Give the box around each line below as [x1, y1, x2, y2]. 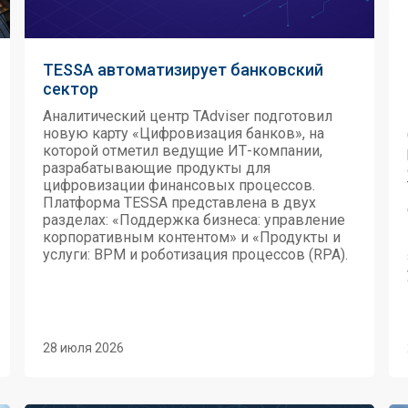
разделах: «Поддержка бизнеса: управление [43, 211, 345, 229]
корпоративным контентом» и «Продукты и [43, 229, 341, 246]
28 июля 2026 [43, 341, 124, 355]
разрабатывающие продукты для [43, 159, 270, 177]
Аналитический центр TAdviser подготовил [43, 107, 332, 125]
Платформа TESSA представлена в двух [43, 194, 316, 211]
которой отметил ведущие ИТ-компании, [43, 142, 322, 159]
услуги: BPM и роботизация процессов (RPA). [43, 246, 348, 263]
